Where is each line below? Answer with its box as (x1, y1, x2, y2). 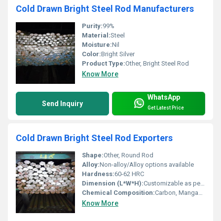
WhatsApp (147, 93, 180, 101)
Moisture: (82, 41, 112, 49)
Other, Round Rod (104, 151, 153, 159)
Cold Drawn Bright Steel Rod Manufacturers (16, 3, 194, 14)
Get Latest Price (147, 105, 184, 110)
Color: (82, 50, 101, 58)
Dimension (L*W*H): (82, 180, 144, 187)
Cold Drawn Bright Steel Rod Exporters (16, 133, 173, 144)
